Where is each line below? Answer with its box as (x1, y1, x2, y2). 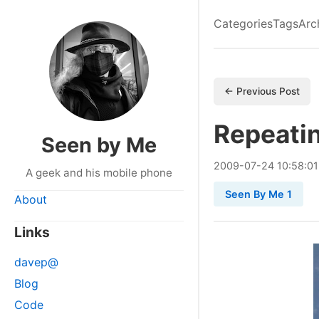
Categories (214, 16, 273, 31)
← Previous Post (224, 85, 300, 97)
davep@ (14, 255, 58, 269)
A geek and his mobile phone (26, 166, 172, 179)
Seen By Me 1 (225, 188, 292, 200)
